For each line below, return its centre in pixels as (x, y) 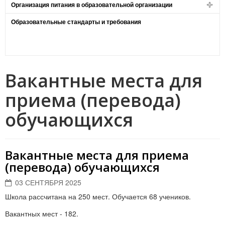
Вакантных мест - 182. (42, 213)
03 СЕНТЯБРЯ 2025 (48, 182)
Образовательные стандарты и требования (76, 22)
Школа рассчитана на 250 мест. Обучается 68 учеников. (98, 196)
